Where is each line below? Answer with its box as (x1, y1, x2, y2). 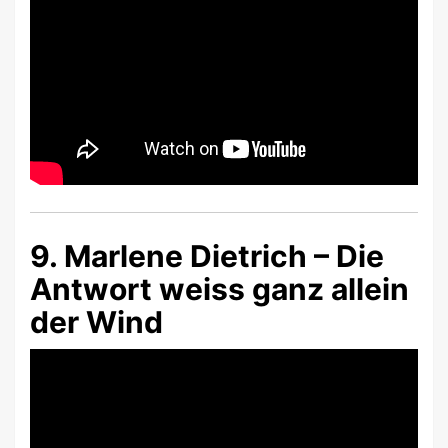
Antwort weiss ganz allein (30, 270, 409, 307)
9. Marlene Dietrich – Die (30, 237, 384, 274)
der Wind (30, 303, 163, 340)
